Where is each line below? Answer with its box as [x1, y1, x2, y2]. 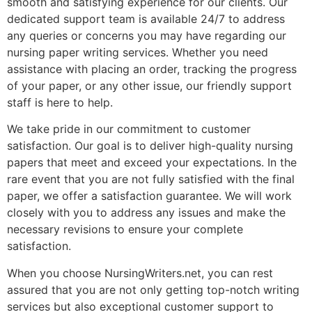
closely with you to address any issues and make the [7, 205, 286, 220]
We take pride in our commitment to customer [7, 122, 251, 136]
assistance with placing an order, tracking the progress [7, 61, 297, 76]
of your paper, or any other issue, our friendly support [7, 78, 292, 93]
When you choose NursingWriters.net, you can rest [7, 265, 273, 280]
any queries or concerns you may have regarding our [7, 28, 286, 42]
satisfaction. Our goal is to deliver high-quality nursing [7, 139, 293, 153]
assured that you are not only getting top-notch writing [7, 282, 299, 297]
